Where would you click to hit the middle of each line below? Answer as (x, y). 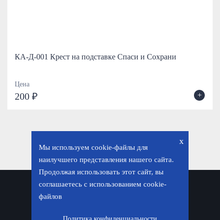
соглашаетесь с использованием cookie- (103, 184)
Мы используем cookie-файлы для (93, 147)
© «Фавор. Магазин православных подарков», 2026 (110, 203)
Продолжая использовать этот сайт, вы (101, 172)
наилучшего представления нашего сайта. (106, 160)
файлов (50, 196)
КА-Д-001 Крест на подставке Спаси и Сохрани (96, 57)
